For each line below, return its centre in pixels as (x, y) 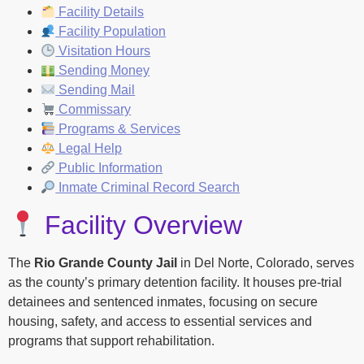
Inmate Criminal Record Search (148, 188)
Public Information (109, 168)
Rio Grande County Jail (106, 262)
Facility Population (111, 32)
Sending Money (103, 71)
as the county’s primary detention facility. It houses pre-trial (175, 282)
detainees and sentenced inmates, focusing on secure (163, 301)
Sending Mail (95, 90)
